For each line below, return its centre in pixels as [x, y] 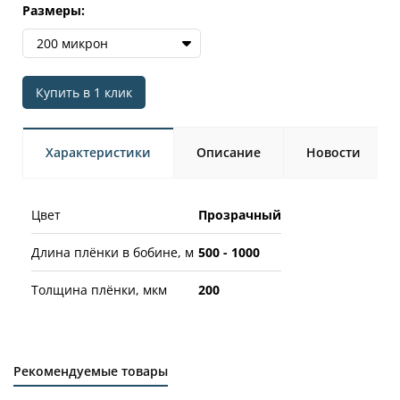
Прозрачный [240, 214]
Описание [229, 152]
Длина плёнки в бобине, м [112, 252]
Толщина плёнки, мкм [99, 289]
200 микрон [72, 43]
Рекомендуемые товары [91, 371]
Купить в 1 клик [84, 92]
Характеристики [98, 152]
